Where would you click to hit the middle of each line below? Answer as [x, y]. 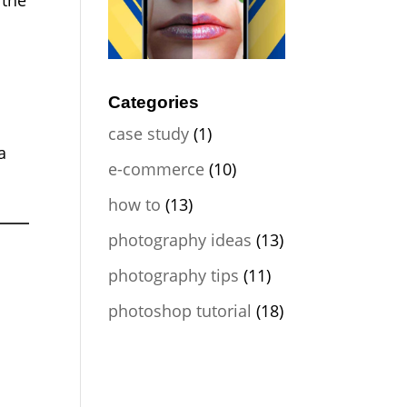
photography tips [174, 276]
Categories [154, 103]
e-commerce [157, 169]
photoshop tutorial [180, 311]
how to [135, 205]
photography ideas [180, 240]
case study [149, 134]
